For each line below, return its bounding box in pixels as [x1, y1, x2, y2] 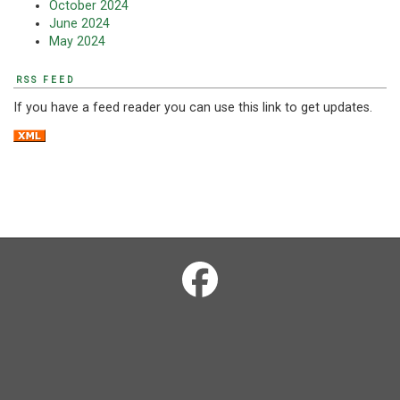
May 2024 [49, 34, 105, 50]
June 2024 [49, 16, 110, 32]
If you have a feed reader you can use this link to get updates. [13, 99, 372, 115]
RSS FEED [16, 75, 76, 86]
